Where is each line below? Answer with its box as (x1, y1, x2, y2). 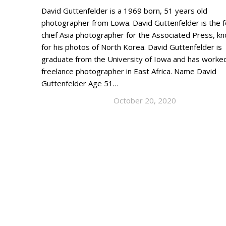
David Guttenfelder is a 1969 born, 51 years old (41, 6, 207, 16)
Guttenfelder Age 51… (41, 78, 119, 89)
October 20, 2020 (114, 95, 176, 106)
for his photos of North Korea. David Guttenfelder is (41, 42, 222, 52)
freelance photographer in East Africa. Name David (41, 66, 216, 77)
